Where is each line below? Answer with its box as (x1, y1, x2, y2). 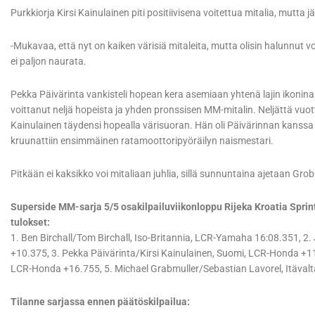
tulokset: (11, 216, 50, 228)
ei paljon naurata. (11, 55, 86, 67)
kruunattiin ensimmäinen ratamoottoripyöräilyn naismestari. (11, 134, 274, 146)
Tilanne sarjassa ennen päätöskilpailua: (11, 295, 190, 307)
